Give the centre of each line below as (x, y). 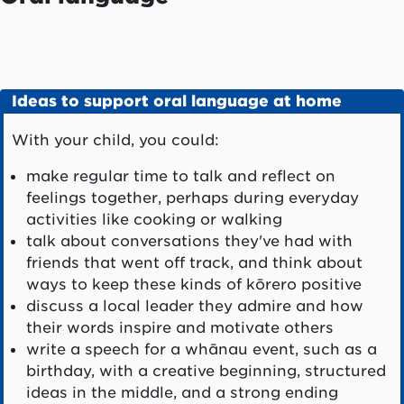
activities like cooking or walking (154, 220)
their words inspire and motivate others (179, 328)
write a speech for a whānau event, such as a (201, 349)
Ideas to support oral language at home (176, 101)
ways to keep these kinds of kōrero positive (193, 285)
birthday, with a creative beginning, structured (206, 371)
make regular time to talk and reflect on (180, 176)
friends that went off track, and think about (194, 263)
